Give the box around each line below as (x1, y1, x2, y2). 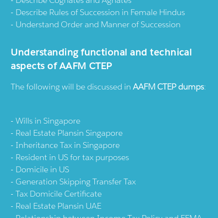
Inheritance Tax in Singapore (16, 140, 120, 151)
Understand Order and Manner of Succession (16, 19, 181, 30)
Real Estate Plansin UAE (16, 200, 102, 212)
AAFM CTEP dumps (133, 81, 204, 92)
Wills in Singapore (16, 115, 81, 127)
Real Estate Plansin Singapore (16, 127, 123, 139)
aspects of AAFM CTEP (11, 60, 112, 72)
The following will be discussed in (11, 81, 133, 92)
